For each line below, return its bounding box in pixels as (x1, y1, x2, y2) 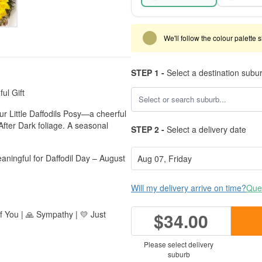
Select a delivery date (164, 123, 246, 135)
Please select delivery (144, 239, 213, 249)
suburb (167, 249, 190, 259)
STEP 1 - (131, 67, 164, 78)
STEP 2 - (131, 123, 164, 135)
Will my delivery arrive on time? (131, 182, 246, 194)
